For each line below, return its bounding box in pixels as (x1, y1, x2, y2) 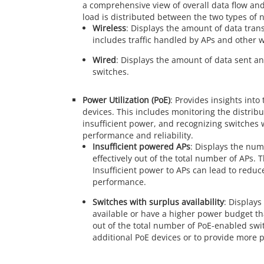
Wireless (92, 22, 126, 34)
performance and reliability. (82, 129, 193, 141)
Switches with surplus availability (92, 196, 224, 207)
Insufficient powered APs (92, 140, 190, 152)
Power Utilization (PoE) (82, 94, 170, 105)
